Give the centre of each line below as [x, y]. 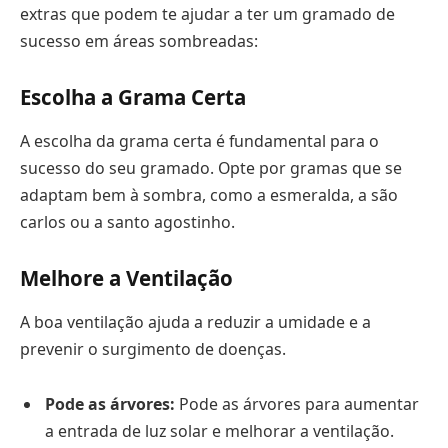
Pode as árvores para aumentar [297, 404]
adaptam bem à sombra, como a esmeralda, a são [209, 194]
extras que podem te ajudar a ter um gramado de [207, 13]
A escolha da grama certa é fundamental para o [199, 140]
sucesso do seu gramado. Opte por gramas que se [211, 167]
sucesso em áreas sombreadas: [139, 40]
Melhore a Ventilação [126, 278]
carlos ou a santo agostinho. [127, 221]
